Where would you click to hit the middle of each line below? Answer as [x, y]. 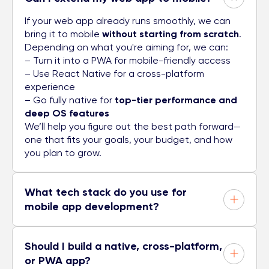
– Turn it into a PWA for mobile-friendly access [128, 61]
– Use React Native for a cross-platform [114, 74]
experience [50, 87]
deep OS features [67, 113]
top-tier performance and [176, 100]
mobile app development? [92, 207]
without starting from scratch [171, 34]
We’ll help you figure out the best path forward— [133, 127]
